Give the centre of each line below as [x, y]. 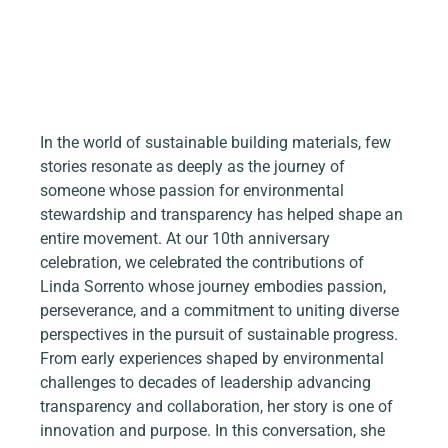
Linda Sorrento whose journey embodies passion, [215, 287]
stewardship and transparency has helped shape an [224, 215]
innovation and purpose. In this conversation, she [215, 431]
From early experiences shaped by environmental [214, 359]
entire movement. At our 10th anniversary [187, 239]
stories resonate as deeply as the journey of [195, 167]
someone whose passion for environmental [194, 191]
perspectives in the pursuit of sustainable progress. [221, 335]
